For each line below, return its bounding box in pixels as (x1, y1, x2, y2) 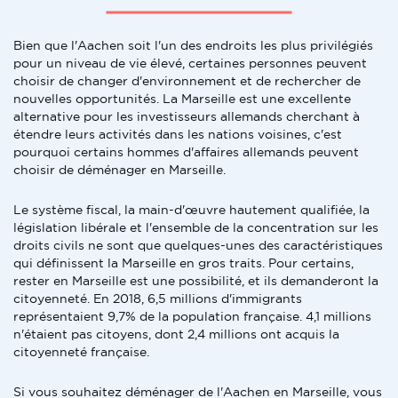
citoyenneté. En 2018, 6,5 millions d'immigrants (13, 291, 302, 306)
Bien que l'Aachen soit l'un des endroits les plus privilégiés (13, 38, 373, 52)
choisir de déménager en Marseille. (13, 163, 226, 177)
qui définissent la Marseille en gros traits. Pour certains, (13, 256, 354, 270)
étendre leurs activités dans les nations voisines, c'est (13, 127, 342, 141)
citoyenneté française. (13, 345, 149, 359)
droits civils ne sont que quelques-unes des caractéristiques (13, 238, 383, 252)
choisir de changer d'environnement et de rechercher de (13, 74, 361, 88)
